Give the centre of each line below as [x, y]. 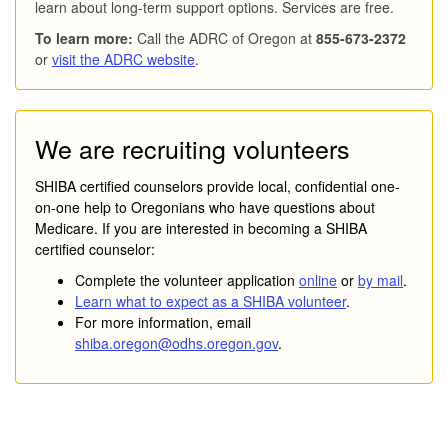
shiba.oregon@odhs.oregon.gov [176, 342]
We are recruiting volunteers [192, 147]
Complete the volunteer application [187, 279]
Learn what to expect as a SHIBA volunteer [210, 300]
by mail [380, 279]
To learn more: [84, 37]
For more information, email [163, 321]
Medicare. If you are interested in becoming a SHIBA [201, 227]
